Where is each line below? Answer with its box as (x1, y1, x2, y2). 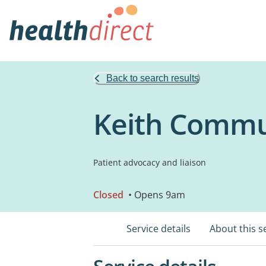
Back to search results (106, 73, 199, 83)
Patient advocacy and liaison (93, 157, 206, 168)
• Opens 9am (126, 188, 185, 201)
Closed (93, 188, 123, 201)
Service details (126, 222, 191, 235)
